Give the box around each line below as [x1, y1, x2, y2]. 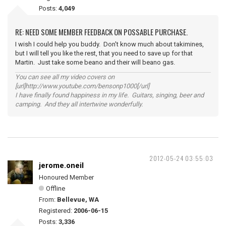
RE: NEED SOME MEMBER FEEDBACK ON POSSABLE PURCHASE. [15, 26, 188, 37]
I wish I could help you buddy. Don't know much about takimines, [15, 40, 204, 48]
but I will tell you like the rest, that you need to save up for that [15, 49, 193, 57]
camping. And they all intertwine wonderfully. [15, 100, 143, 108]
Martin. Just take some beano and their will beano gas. [15, 59, 175, 66]
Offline [46, 185, 65, 192]
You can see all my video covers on [15, 73, 115, 81]
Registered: [39, 207, 74, 214]
